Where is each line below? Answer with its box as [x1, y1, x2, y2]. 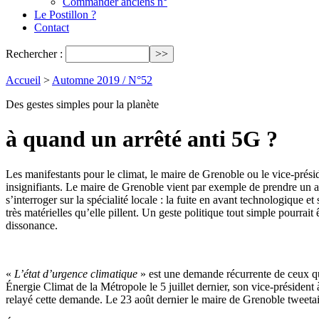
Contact [34, 21, 69, 33]
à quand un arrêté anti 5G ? [6, 126, 278, 152]
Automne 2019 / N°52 [52, 74, 152, 86]
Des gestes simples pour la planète [6, 98, 159, 110]
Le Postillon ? [34, 9, 96, 21]
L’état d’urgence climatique [14, 267, 137, 280]
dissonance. [6, 219, 58, 231]
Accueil [6, 74, 41, 86]
